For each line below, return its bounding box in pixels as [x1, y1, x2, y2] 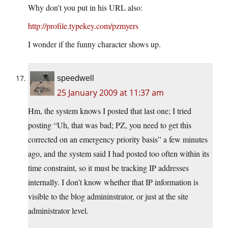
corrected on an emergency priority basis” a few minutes [28, 134, 208, 145]
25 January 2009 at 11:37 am [57, 87, 164, 99]
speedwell [57, 74, 94, 83]
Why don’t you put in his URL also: [28, 2, 142, 13]
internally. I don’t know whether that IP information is [28, 177, 198, 188]
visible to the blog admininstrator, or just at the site [28, 191, 188, 202]
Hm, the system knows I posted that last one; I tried [28, 105, 191, 117]
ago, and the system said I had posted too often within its [28, 148, 209, 159]
